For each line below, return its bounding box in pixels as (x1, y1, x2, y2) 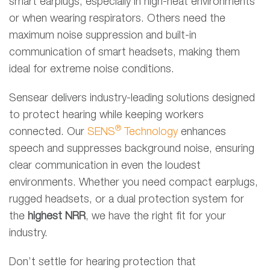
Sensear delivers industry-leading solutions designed (9, 93, 255, 104)
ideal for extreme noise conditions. (9, 64, 174, 75)
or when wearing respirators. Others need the (9, 14, 225, 24)
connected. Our (9, 127, 87, 137)
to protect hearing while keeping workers (9, 110, 204, 121)
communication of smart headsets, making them (9, 48, 240, 58)
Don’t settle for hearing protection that (9, 257, 196, 268)
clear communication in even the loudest (9, 161, 201, 171)
